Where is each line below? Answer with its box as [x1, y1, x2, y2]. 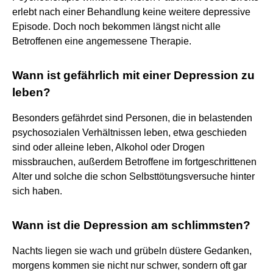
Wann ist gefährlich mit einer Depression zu [12, 68, 255, 82]
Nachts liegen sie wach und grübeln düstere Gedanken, [12, 245, 252, 256]
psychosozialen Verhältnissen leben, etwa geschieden [12, 127, 247, 138]
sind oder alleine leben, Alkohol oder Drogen [12, 141, 205, 152]
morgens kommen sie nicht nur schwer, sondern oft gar [12, 260, 247, 271]
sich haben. [12, 185, 62, 196]
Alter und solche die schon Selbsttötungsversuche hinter [12, 171, 255, 182]
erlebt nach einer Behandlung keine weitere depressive [12, 6, 250, 17]
